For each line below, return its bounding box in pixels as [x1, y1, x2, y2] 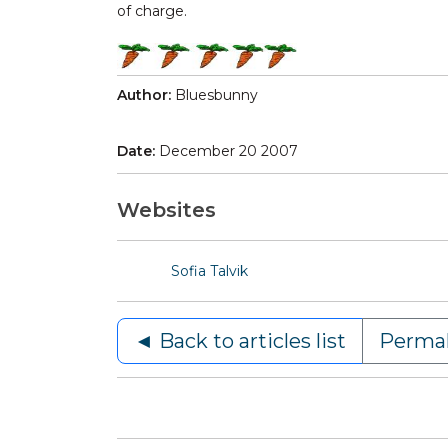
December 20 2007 [159, 142, 298, 161]
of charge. [117, 2, 187, 21]
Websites [117, 198, 216, 223]
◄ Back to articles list [134, 329, 346, 354]
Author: [117, 86, 175, 105]
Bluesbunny [175, 86, 258, 105]
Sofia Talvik [170, 262, 248, 281]
